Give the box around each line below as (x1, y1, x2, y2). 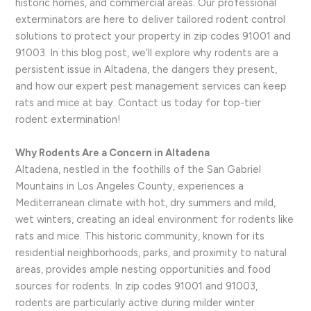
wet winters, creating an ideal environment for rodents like (15, 212, 294, 226)
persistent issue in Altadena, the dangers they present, (15, 63, 278, 76)
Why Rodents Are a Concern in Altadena (15, 146, 210, 159)
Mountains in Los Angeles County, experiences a (15, 179, 244, 192)
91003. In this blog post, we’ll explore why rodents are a (15, 47, 279, 60)
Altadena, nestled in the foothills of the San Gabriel (15, 162, 262, 176)
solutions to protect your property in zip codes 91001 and (15, 30, 292, 43)
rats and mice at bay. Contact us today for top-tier (15, 96, 262, 110)
